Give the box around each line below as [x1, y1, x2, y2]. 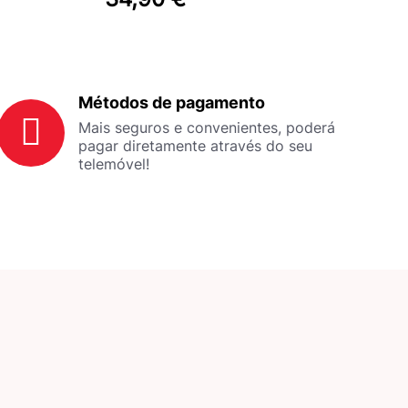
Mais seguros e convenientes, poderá [77, 117, 335, 137]
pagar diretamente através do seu [77, 136, 312, 155]
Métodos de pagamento [77, 92, 265, 112]
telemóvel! [77, 154, 149, 173]
